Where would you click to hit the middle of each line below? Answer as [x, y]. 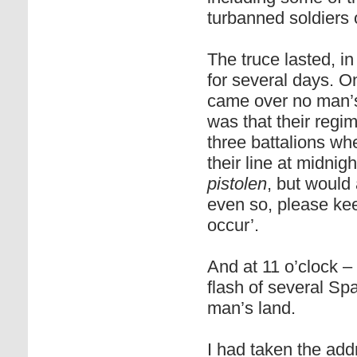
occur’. [233, 225]
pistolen [237, 184]
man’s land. [251, 308]
